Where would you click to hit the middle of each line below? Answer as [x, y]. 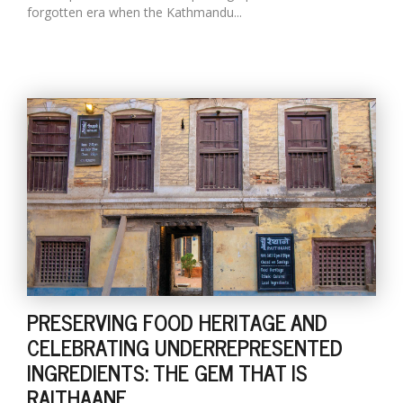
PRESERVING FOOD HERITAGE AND [177, 322]
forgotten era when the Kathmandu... [134, 12]
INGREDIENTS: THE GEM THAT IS [167, 372]
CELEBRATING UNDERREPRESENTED [185, 347]
